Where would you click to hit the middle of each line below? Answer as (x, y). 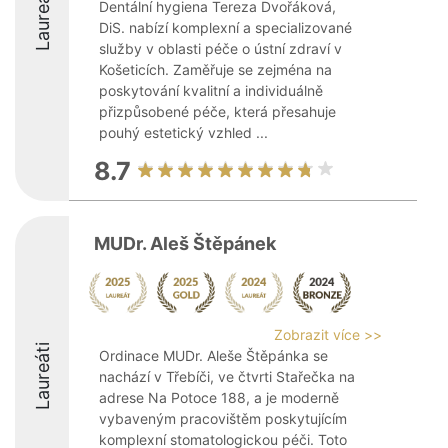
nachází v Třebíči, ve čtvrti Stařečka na (227, 376)
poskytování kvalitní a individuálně (211, 90)
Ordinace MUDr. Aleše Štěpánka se (213, 355)
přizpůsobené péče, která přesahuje (217, 111)
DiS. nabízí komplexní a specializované (225, 27)
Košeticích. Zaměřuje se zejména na (215, 69)
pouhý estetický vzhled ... (183, 132)
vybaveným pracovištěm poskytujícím (223, 418)
